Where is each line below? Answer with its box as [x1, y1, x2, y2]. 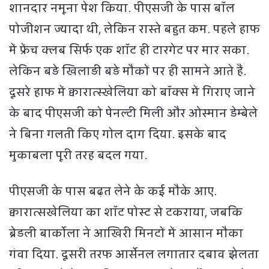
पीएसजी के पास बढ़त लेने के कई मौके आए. [9, 181, 217, 201]
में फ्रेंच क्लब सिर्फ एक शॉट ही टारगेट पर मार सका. [9, 40, 249, 60]
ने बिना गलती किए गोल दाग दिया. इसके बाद [9, 124, 226, 144]
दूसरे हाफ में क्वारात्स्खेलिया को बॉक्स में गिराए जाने [9, 82, 255, 102]
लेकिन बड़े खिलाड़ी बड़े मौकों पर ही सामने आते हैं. [9, 61, 246, 81]
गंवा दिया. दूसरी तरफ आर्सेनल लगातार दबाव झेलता [9, 244, 259, 264]
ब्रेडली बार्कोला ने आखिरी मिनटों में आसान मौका [9, 223, 243, 243]
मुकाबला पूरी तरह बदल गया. [9, 145, 147, 165]
